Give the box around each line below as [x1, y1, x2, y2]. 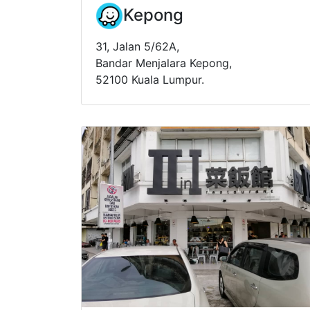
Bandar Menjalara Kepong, [95, 55, 232, 70]
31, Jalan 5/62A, [95, 39, 179, 53]
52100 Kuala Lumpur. [95, 72, 204, 86]
